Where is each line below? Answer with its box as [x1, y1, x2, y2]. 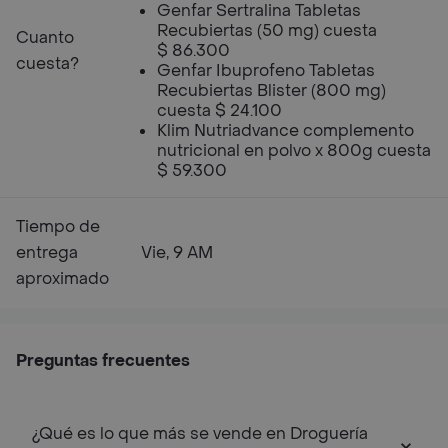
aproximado [16, 268, 109, 289]
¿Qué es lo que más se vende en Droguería [32, 423, 368, 444]
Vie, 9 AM [141, 242, 213, 263]
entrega [16, 242, 78, 263]
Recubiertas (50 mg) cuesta [157, 20, 377, 41]
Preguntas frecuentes [16, 350, 190, 371]
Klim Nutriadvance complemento [157, 120, 414, 141]
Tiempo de [16, 216, 100, 237]
